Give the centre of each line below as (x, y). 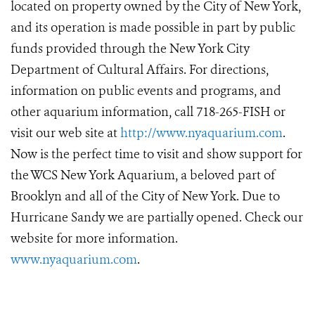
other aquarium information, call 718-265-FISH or (148, 112)
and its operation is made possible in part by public (153, 28)
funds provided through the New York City (130, 49)
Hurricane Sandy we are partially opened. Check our (157, 218)
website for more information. (94, 239)
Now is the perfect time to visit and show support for (156, 154)
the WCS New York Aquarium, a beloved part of (143, 175)
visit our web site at (65, 133)
